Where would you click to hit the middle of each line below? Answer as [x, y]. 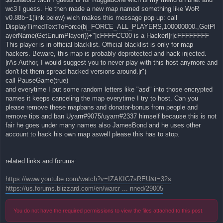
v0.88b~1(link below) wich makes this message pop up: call [91, 18]
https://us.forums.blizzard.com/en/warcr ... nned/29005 [84, 189]
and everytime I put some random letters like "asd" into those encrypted [109, 90]
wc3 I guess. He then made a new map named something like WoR [102, 9]
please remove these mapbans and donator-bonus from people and [102, 108]
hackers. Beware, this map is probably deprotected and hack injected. [106, 54]
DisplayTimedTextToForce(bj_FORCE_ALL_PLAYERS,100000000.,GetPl [111, 27]
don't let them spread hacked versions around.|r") [76, 72]
